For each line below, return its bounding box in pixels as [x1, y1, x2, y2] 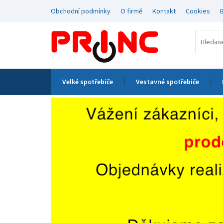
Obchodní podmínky [51, 6, 111, 15]
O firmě [120, 6, 142, 15]
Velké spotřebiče [62, 77, 113, 86]
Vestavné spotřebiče [136, 77, 199, 86]
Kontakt [152, 6, 176, 15]
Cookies [186, 6, 210, 15]
